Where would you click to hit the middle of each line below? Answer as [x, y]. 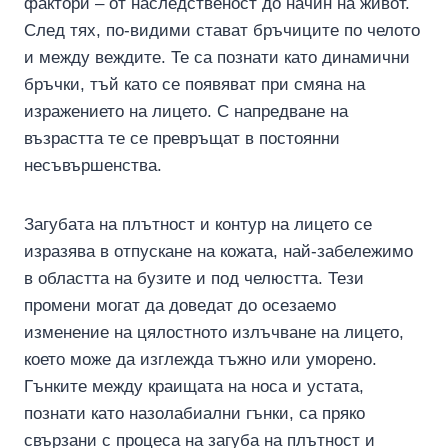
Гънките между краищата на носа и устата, [194, 386]
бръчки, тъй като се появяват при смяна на [194, 84]
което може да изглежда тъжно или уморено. [200, 359]
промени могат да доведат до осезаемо [180, 305]
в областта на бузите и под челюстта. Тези [194, 278]
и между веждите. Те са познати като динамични [217, 57]
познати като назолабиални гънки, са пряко [194, 413]
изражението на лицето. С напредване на [186, 111]
